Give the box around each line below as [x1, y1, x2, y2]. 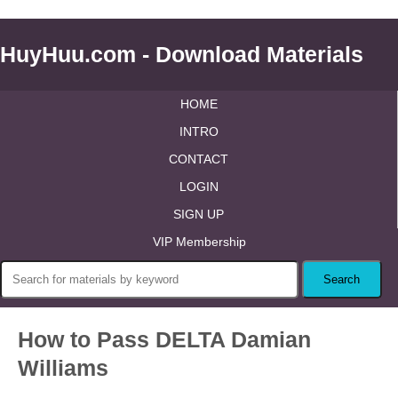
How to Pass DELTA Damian [18, 327, 311, 352]
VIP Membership [152, 235, 246, 249]
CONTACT [169, 152, 228, 166]
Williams [18, 355, 108, 380]
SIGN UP [173, 207, 224, 221]
